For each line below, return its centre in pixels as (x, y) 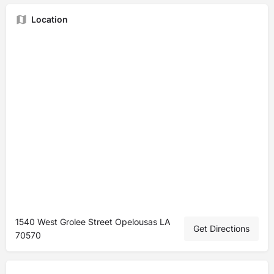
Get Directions (221, 228)
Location (50, 19)
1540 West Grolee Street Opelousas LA (93, 222)
